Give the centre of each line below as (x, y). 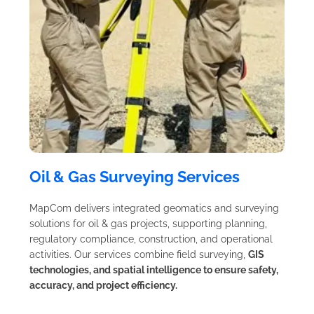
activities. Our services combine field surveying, (139, 254)
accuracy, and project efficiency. (103, 285)
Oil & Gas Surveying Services (135, 176)
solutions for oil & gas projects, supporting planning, (148, 223)
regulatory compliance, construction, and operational (151, 239)
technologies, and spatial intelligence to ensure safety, (154, 269)
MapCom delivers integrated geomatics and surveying (154, 208)
